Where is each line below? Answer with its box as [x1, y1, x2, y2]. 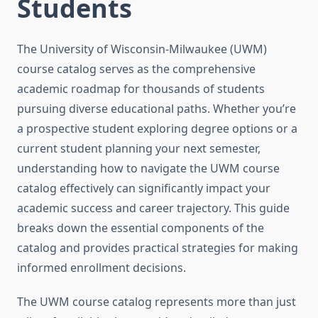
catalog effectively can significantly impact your [17, 180, 270, 197]
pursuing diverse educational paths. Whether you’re [17, 101, 296, 117]
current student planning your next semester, [17, 141, 261, 157]
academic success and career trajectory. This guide [17, 200, 290, 216]
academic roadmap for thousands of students [17, 81, 265, 97]
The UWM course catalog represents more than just [17, 294, 296, 310]
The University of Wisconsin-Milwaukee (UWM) [17, 41, 267, 57]
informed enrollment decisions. [17, 260, 186, 276]
